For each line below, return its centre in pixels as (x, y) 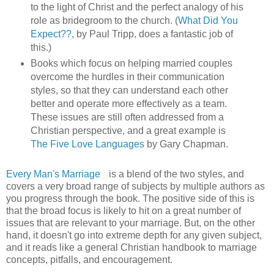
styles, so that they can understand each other (129, 91)
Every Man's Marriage (53, 174)
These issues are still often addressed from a (127, 117)
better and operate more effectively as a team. (128, 104)
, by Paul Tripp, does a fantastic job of (152, 34)
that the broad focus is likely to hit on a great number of (124, 211)
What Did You (208, 21)
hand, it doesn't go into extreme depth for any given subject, (134, 235)
